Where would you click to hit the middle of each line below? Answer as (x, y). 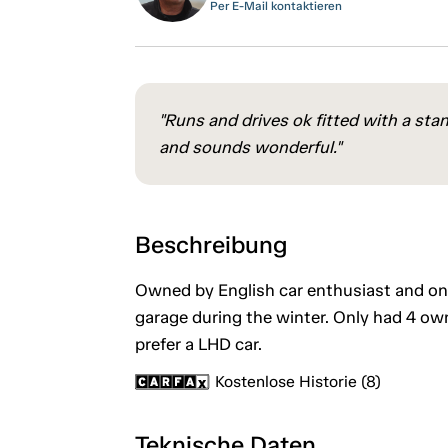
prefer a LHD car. (198, 343)
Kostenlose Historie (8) (297, 381)
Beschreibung (210, 244)
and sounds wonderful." (249, 146)
